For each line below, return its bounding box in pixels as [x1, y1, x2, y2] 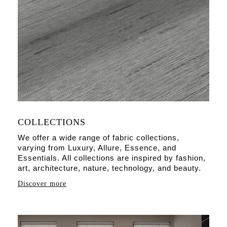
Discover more [18, 180, 66, 188]
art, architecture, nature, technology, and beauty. [18, 164, 201, 173]
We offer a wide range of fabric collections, [18, 133, 179, 142]
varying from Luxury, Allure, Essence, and [18, 143, 176, 153]
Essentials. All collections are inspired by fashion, [18, 154, 206, 163]
